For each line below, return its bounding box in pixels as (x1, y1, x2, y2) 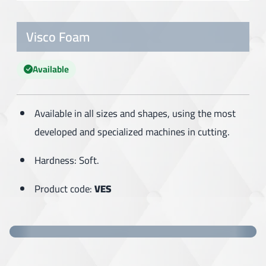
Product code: (34, 179, 95, 198)
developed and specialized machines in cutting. (34, 122, 230, 141)
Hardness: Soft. (34, 150, 100, 170)
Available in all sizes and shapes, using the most (34, 104, 236, 123)
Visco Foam (26, 24, 90, 49)
